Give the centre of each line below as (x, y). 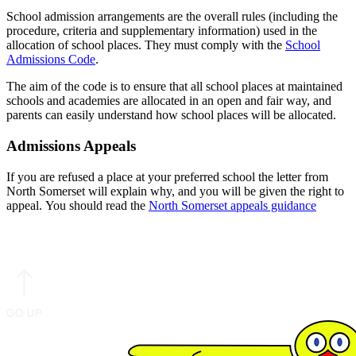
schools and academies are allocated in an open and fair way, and (169, 101)
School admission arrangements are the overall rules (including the (172, 17)
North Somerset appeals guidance (232, 205)
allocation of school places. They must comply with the (146, 45)
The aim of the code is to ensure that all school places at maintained (174, 87)
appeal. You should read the (77, 205)
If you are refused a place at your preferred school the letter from (167, 176)
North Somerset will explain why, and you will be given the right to (175, 191)
